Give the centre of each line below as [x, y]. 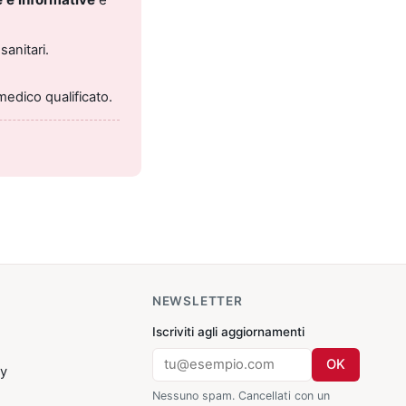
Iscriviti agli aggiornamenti [228, 332]
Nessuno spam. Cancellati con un [241, 395]
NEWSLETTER [197, 301]
